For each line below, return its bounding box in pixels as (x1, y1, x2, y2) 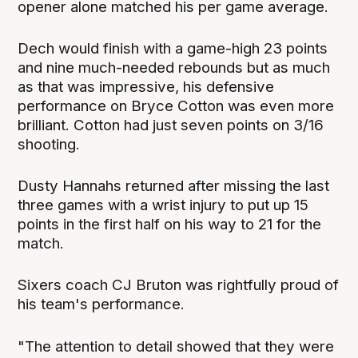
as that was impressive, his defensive (18, 78, 275, 97)
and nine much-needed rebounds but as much (18, 58, 331, 78)
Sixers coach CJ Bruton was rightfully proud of (18, 276, 340, 295)
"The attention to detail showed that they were (18, 336, 335, 356)
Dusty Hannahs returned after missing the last (18, 177, 330, 196)
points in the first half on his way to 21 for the (18, 215, 322, 234)
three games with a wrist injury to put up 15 (18, 196, 309, 215)
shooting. (18, 135, 81, 154)
